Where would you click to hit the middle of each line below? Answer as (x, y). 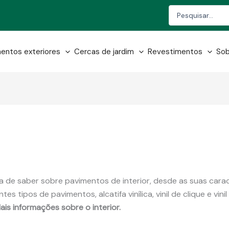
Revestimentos (175, 51)
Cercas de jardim (104, 51)
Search (180, 10)
